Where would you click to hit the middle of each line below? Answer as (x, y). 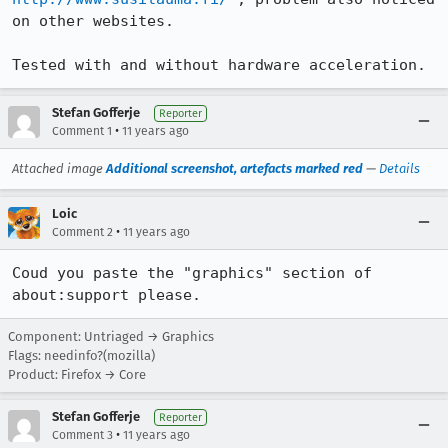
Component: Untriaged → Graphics (111, 336)
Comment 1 (82, 131)
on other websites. (93, 21)
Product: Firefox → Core (77, 374)
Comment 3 (82, 435)
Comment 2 (82, 232)
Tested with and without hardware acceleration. (219, 65)
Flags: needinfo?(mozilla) (81, 355)
